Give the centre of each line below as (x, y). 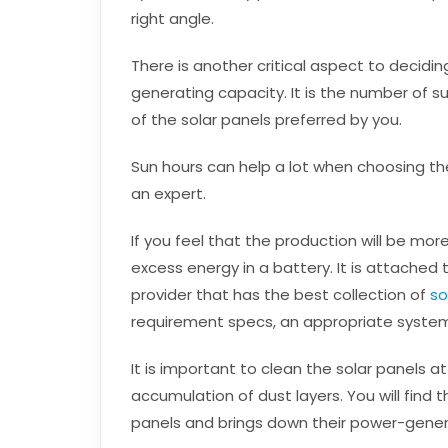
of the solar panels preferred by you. (266, 119)
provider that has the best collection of (280, 294)
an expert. (168, 193)
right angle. (172, 18)
